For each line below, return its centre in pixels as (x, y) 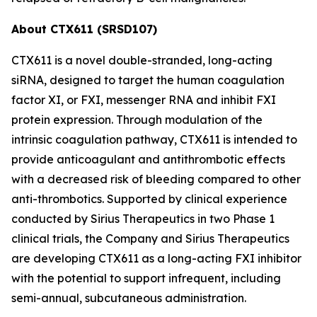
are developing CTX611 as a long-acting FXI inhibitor (156, 258)
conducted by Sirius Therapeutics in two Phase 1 (143, 218)
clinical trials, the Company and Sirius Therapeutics (150, 238)
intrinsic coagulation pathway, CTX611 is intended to (154, 139)
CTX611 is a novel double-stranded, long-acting (142, 60)
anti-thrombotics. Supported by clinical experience (149, 198)
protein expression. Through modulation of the (137, 119)
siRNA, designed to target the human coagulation (148, 80)
